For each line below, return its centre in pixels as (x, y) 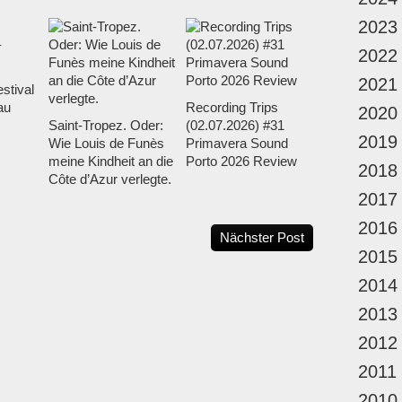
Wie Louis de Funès (106, 144)
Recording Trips (232, 108)
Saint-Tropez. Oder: (106, 126)
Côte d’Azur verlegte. (110, 179)
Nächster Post (262, 238)
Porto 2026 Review (241, 162)
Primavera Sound (236, 144)
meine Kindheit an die (111, 162)
